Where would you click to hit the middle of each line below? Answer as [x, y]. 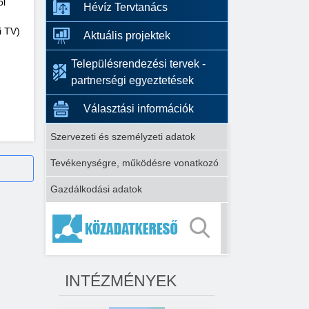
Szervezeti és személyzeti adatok [122, 137]
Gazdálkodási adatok [96, 189]
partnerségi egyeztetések [132, 81]
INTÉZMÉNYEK [120, 281]
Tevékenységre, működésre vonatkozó [134, 163]
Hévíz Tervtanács [125, 8]
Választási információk [138, 109]
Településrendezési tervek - [138, 64]
